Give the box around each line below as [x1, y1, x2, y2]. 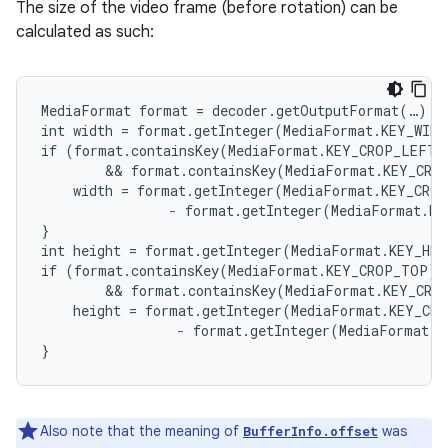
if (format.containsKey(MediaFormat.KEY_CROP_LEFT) [41, 141, 445, 160]
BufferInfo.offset [243, 423, 378, 439]
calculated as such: [16, 22, 154, 42]
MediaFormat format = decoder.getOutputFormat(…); [41, 101, 436, 120]
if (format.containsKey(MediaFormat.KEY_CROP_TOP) [41, 261, 437, 280]
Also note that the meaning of [40, 422, 243, 440]
